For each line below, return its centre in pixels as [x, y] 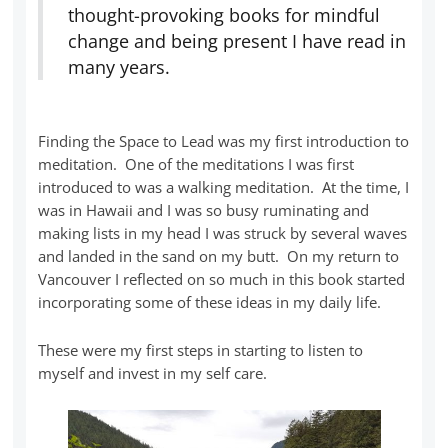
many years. [119, 66]
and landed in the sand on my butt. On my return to [219, 255]
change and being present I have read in [237, 40]
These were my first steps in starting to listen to [201, 349]
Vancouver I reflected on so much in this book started [222, 278]
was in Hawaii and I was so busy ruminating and [204, 209]
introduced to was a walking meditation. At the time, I [224, 186]
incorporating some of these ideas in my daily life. [210, 301]
